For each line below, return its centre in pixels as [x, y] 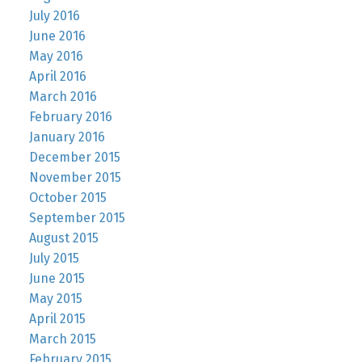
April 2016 [57, 77]
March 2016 [63, 97]
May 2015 [55, 299]
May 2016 [56, 57]
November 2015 [75, 178]
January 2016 [67, 137]
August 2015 [63, 238]
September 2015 [77, 218]
